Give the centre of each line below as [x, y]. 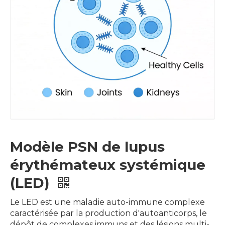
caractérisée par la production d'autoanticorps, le [108, 213]
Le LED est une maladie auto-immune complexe [107, 202]
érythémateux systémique [108, 165]
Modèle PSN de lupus [87, 147]
